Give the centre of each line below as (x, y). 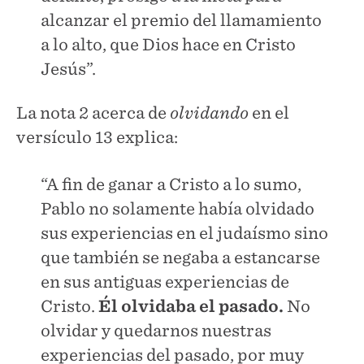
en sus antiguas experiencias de (165, 282)
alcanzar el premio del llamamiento (181, 20)
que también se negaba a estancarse (180, 257)
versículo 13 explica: (97, 137)
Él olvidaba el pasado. (191, 306)
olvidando (209, 113)
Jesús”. (68, 69)
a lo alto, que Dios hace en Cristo (168, 44)
